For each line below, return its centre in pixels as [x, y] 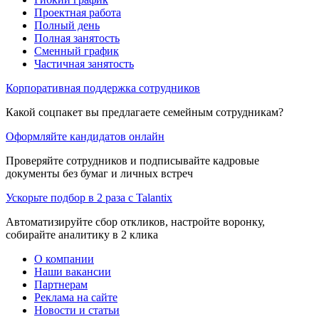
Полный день [67, 25]
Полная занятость [77, 38]
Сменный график [77, 51]
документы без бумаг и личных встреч [99, 173]
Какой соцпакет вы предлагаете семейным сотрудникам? [145, 112]
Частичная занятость [84, 63]
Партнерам [61, 284]
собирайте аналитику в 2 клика [82, 234]
